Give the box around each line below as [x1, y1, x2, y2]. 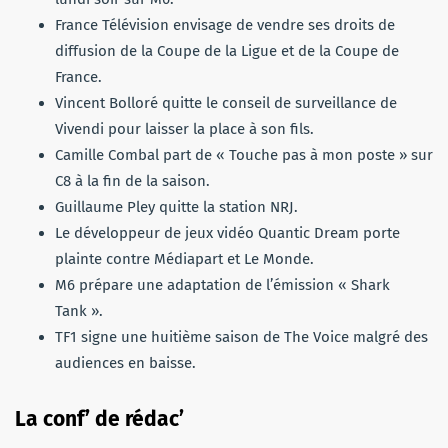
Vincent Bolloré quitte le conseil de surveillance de [55, 94, 397, 113]
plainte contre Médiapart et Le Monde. [55, 250, 314, 269]
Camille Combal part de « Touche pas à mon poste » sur [55, 146, 433, 165]
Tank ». [55, 302, 103, 321]
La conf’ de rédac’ [15, 406, 184, 433]
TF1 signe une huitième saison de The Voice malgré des [55, 328, 428, 347]
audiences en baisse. [55, 354, 196, 373]
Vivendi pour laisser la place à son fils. [55, 120, 314, 139]
